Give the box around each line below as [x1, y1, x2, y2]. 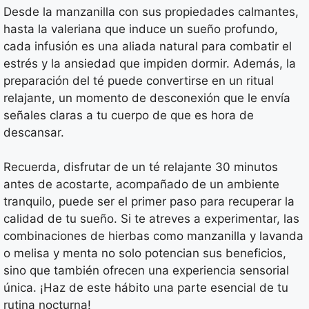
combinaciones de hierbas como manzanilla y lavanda [3, 229, 303, 243]
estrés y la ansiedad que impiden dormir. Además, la [3, 56, 296, 70]
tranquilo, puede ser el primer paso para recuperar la [3, 195, 295, 209]
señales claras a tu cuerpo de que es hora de [3, 108, 254, 122]
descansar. [3, 125, 64, 139]
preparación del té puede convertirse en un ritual [3, 73, 274, 88]
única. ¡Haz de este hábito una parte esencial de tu [3, 281, 288, 295]
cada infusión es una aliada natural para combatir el [3, 39, 292, 53]
